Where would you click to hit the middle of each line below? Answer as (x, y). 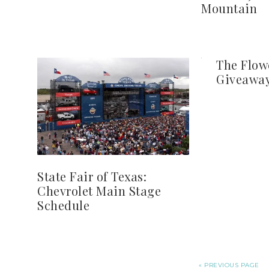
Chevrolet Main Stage (99, 190)
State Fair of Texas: (92, 176)
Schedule (63, 205)
